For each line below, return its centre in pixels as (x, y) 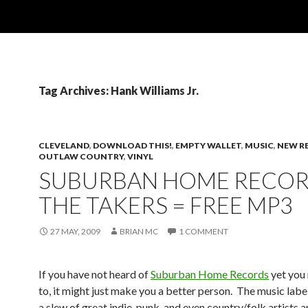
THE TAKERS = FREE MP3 (166, 205)
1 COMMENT (203, 231)
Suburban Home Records (210, 274)
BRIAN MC (139, 231)
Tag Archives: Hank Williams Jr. (119, 90)
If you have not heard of (95, 274)
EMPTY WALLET (208, 145)
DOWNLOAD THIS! (132, 145)
